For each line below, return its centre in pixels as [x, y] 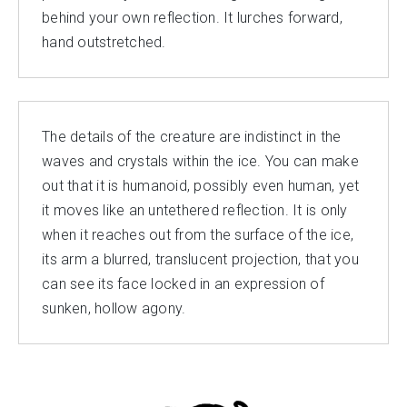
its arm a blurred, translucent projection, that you [200, 260]
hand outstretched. [104, 43]
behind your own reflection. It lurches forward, [192, 18]
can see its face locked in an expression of [183, 284]
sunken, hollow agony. [114, 309]
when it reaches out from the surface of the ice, [198, 235]
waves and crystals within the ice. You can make [200, 162]
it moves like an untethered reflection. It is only [195, 211]
